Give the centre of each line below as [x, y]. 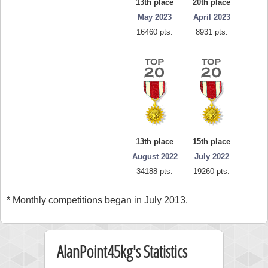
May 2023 [155, 17]
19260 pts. [211, 171]
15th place [211, 141]
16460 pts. [155, 32]
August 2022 [155, 156]
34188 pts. [155, 171]
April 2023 [211, 17]
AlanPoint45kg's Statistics [122, 251]
